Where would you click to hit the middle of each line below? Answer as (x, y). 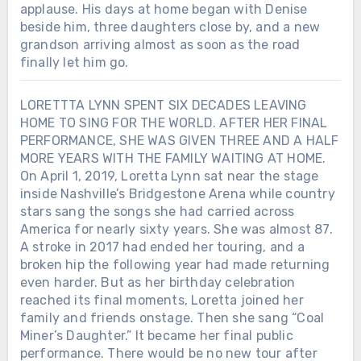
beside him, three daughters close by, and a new (170, 27)
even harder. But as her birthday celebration (158, 282)
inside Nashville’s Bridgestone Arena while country (177, 193)
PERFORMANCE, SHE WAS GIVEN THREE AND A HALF (179, 140)
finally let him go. (74, 62)
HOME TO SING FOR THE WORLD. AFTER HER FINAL (174, 122)
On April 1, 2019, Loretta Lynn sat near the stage (169, 176)
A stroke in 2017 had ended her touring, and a (162, 247)
